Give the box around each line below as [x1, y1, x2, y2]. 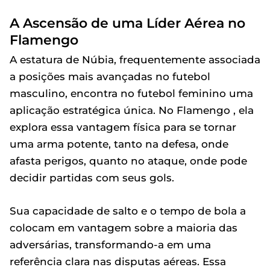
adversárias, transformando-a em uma [10, 239, 211, 251]
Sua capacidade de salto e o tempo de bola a [10, 205, 246, 217]
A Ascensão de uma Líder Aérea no [10, 15, 245, 31]
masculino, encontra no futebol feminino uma [10, 87, 253, 99]
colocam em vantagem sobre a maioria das [10, 222, 237, 234]
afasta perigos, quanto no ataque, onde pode [10, 155, 247, 167]
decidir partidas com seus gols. [10, 172, 174, 184]
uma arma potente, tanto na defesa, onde [10, 138, 228, 150]
